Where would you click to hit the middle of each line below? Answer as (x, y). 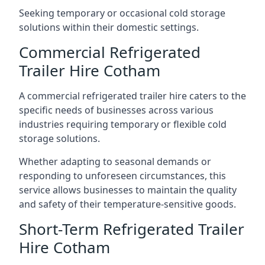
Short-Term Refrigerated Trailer (132, 229)
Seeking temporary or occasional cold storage (122, 13)
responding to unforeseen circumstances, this (122, 176)
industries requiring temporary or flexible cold (123, 124)
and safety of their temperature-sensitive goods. (127, 204)
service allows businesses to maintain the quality (128, 190)
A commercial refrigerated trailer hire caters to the (132, 96)
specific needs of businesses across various (116, 110)
